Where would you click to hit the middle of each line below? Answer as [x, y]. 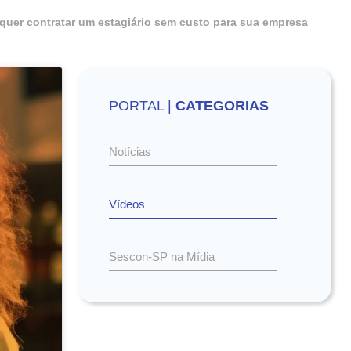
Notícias [130, 152]
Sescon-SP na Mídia [162, 257]
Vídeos [127, 204]
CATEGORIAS [223, 106]
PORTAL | [143, 106]
